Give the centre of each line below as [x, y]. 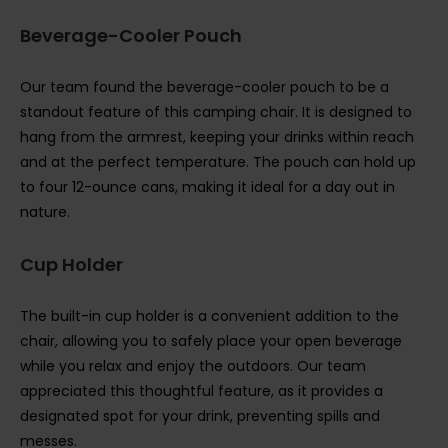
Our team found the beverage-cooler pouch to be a [204, 87]
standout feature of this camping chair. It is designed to [216, 112]
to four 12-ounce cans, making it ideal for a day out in [207, 187]
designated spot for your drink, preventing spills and [200, 416]
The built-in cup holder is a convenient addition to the [209, 316]
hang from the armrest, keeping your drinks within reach [217, 137]
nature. [45, 212]
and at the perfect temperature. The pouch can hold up [218, 162]
